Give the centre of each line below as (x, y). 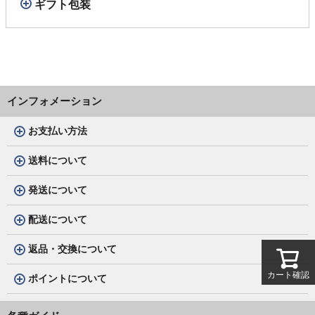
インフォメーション (54, 101)
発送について (58, 190)
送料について (58, 160)
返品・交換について (72, 249)
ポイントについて (67, 278)
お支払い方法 (58, 131)
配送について (58, 219)
